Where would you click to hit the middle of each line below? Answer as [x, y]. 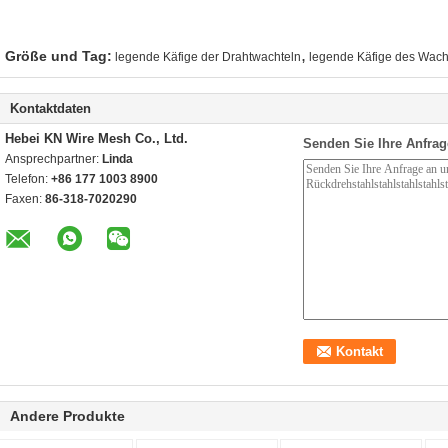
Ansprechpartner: [53, 159]
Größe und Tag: [58, 56]
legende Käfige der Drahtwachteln [208, 57]
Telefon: [28, 179]
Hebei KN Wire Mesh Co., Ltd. [96, 138]
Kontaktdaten [50, 108]
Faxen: [25, 199]
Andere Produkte [67, 416]
